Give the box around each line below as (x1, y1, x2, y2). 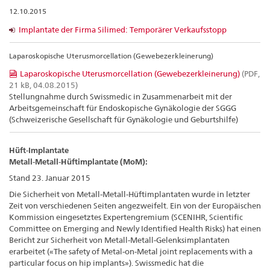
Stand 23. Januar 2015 (9, 172, 90, 183)
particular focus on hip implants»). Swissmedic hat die (9, 257, 204, 268)
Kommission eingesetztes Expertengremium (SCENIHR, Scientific (9, 212, 243, 222)
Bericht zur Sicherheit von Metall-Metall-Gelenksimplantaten (9, 234, 230, 245)
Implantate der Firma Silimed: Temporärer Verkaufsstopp (19, 24, 227, 34)
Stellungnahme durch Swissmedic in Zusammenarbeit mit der (9, 91, 232, 101)
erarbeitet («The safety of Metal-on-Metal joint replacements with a (9, 246, 253, 256)
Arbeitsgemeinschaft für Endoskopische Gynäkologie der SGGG (9, 102, 236, 113)
